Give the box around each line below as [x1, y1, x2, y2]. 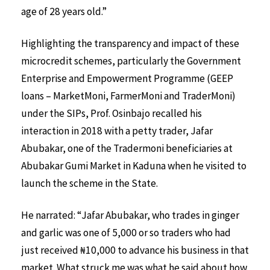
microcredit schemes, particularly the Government [21, 54, 241, 67]
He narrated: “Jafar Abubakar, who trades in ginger [21, 208, 239, 222]
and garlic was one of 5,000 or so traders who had [21, 225, 231, 239]
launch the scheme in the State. [21, 176, 160, 190]
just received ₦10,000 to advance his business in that [21, 243, 249, 257]
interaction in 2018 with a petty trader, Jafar [21, 124, 213, 137]
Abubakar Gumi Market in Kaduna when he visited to [21, 159, 246, 172]
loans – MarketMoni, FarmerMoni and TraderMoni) [21, 89, 236, 102]
